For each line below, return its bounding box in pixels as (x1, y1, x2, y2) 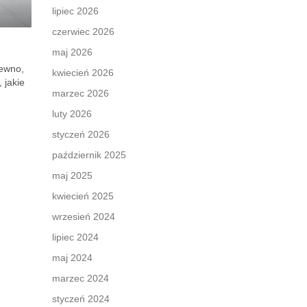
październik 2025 (52, 149, 126, 160)
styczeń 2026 (52, 129, 110, 140)
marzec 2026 (52, 88, 109, 99)
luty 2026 (52, 108, 92, 119)
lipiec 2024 (52, 232, 99, 243)
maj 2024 (52, 252, 93, 263)
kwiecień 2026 (52, 67, 114, 78)
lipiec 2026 (52, 5, 99, 16)
